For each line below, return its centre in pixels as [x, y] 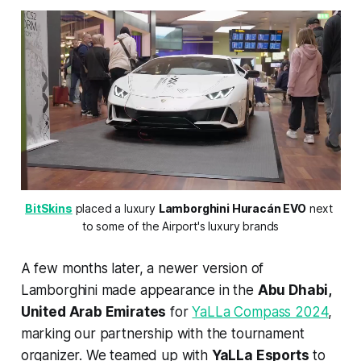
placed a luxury [115, 208]
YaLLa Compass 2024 [260, 311]
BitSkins [49, 208]
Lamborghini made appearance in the [139, 290]
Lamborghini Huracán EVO [232, 208]
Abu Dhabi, [295, 290]
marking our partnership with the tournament [162, 333]
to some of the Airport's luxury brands [180, 226]
